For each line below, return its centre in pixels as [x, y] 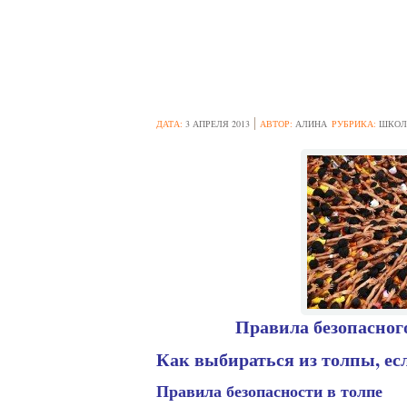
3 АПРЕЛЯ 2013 [218, 124]
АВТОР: [278, 124]
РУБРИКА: [355, 124]
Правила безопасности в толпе [269, 391]
